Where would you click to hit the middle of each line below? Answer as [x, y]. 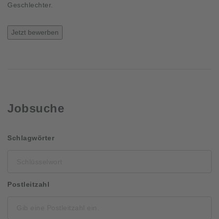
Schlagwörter [31, 138]
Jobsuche [36, 108]
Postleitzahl [28, 184]
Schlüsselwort [77, 136]
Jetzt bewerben [35, 32]
